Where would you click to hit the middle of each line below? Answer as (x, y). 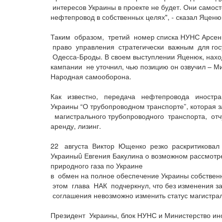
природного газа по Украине (97, 166)
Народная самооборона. (91, 76)
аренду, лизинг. (76, 126)
